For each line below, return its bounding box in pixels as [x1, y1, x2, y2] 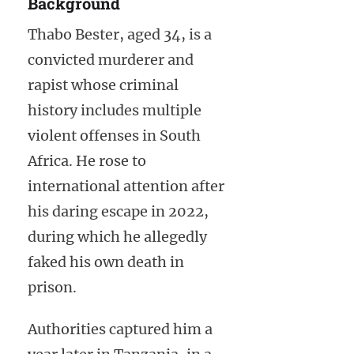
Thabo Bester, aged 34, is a [28, 24, 212, 43]
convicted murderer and [28, 50, 194, 69]
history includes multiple [28, 100, 201, 119]
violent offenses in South [28, 126, 201, 145]
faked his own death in [28, 252, 184, 271]
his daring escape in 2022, [28, 201, 209, 220]
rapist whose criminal [28, 75, 179, 94]
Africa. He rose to [28, 151, 146, 170]
